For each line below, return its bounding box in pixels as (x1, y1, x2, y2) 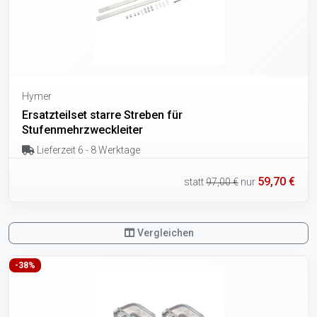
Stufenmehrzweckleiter (22, 122, 143, 137)
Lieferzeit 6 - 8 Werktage (34, 144, 140, 156)
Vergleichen (135, 227, 195, 239)
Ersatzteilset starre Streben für (22, 108, 183, 122)
